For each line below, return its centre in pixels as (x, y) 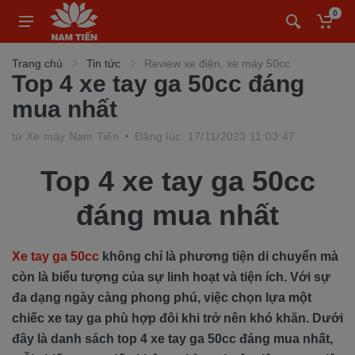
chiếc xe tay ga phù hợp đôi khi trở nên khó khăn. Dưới (177, 318)
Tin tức (103, 63)
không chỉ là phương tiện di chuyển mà (219, 256)
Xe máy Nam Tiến (73, 136)
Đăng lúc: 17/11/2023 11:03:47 (215, 136)
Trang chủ (37, 63)
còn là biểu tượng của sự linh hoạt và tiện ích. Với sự (171, 277)
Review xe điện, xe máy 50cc (217, 63)
